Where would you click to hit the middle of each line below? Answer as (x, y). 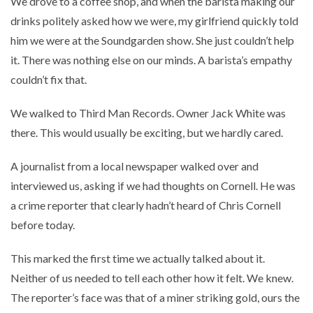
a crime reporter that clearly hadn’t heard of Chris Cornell (146, 205)
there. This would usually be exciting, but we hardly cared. (147, 132)
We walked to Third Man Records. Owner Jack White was (148, 112)
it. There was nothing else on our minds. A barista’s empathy (151, 59)
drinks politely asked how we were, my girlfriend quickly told (154, 20)
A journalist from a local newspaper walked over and (134, 166)
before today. (43, 224)
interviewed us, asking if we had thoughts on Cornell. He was (153, 185)
